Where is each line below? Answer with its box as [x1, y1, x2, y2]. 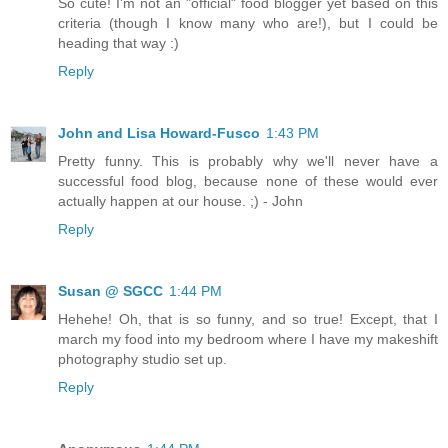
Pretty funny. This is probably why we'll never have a [58, 152, 438, 169]
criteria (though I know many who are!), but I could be [58, 14, 438, 31]
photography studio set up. [58, 350, 227, 367]
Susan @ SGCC [58, 282, 163, 299]
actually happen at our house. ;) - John [58, 192, 303, 209]
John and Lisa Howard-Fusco [58, 124, 260, 141]
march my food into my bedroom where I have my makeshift [58, 330, 438, 347]
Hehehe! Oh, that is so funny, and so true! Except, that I [58, 310, 438, 327]
